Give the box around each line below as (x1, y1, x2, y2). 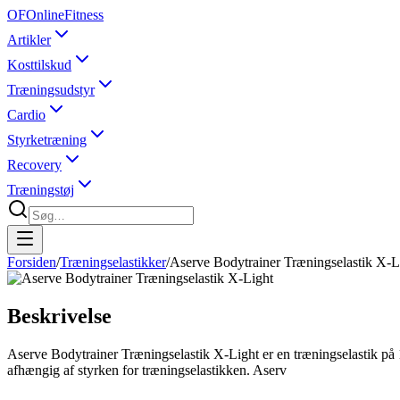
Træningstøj (7, 182, 74, 197)
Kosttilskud (7, 57, 71, 72)
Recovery (7, 157, 62, 172)
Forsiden (7, 254, 56, 270)
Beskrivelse (7, 304, 112, 328)
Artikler (7, 32, 51, 47)
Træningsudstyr (7, 82, 95, 97)
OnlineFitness (26, 7, 104, 22)
